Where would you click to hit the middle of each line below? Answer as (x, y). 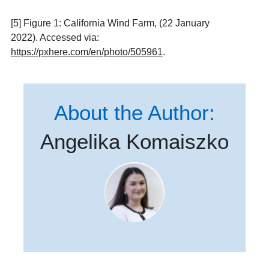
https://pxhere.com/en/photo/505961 (86, 52)
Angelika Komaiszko (134, 141)
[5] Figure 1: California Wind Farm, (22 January (110, 23)
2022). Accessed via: (55, 38)
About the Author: (134, 113)
